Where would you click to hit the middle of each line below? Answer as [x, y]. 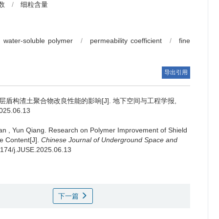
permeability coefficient [126, 41]
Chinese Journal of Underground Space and [109, 140]
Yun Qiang [28, 130]
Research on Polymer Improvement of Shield [118, 130]
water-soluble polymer [38, 41]
